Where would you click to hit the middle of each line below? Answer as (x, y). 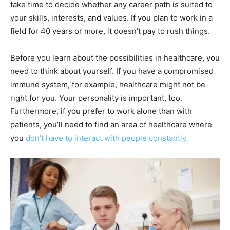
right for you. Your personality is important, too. (96, 98)
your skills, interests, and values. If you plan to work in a (111, 17)
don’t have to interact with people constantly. (107, 138)
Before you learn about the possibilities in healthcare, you (115, 57)
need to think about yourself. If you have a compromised (112, 71)
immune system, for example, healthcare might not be (108, 84)
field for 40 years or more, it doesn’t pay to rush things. (110, 31)
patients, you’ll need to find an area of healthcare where (111, 124)
